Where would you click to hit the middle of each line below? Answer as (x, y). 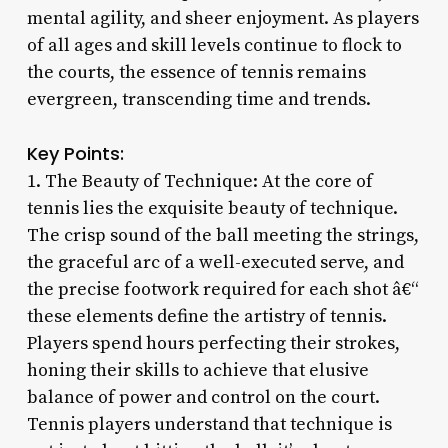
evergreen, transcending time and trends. (198, 99)
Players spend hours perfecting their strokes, (213, 343)
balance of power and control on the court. (203, 397)
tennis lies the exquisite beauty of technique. (212, 208)
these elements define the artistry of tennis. (206, 316)
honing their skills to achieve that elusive (197, 370)
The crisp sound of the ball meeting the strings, (222, 235)
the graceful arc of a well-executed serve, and (215, 262)
